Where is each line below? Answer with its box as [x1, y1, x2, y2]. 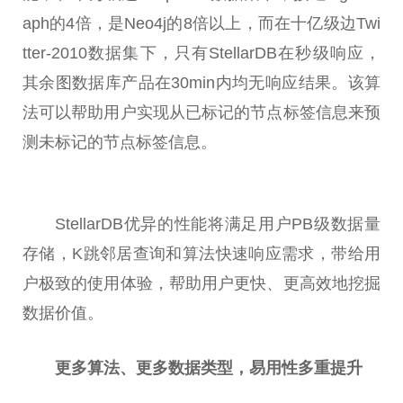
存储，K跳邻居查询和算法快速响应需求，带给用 [22, 244, 381, 263]
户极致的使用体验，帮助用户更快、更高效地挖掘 [22, 273, 381, 292]
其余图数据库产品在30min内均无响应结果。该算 [22, 73, 381, 92]
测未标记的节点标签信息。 [22, 132, 217, 151]
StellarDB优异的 [55, 214, 175, 233]
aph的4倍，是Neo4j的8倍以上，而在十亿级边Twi [22, 13, 381, 32]
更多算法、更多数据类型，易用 [55, 359, 282, 378]
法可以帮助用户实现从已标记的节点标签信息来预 [22, 103, 381, 121]
